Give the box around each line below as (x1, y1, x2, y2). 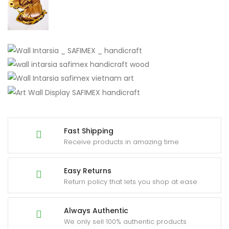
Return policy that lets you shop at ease (64, 176, 197, 187)
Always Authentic (64, 205, 128, 216)
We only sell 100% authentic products (64, 216, 187, 226)
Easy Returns (64, 165, 111, 176)
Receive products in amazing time (64, 136, 179, 147)
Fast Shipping (64, 125, 113, 136)
